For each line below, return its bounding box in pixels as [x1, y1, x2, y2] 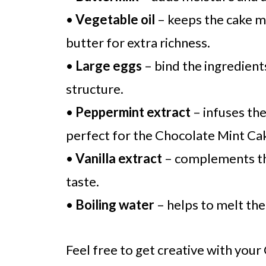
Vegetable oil [75, 11, 155, 27]
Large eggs [75, 58, 142, 74]
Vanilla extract [75, 150, 162, 166]
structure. [66, 81, 123, 97]
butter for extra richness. [66, 34, 210, 50]
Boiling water [75, 197, 154, 213]
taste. [66, 173, 99, 189]
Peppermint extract [75, 104, 191, 120]
